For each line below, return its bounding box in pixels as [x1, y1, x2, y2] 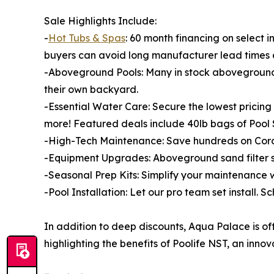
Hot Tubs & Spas [48, 32, 125, 45]
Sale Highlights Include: [44, 15, 157, 28]
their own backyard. [44, 83, 138, 96]
